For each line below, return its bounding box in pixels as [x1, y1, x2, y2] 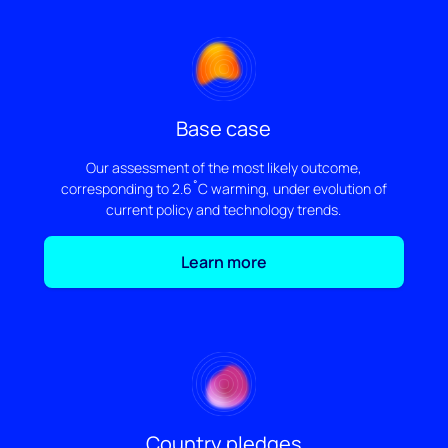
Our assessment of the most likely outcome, [85, 157, 362, 177]
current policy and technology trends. [106, 199, 342, 219]
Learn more [180, 250, 267, 273]
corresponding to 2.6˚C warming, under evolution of [60, 178, 387, 198]
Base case [176, 114, 272, 142]
